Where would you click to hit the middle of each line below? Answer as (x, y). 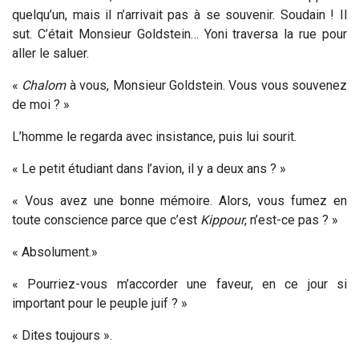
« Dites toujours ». (62, 335)
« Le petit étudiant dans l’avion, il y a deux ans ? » (149, 168)
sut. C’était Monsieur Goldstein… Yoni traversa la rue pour (179, 34)
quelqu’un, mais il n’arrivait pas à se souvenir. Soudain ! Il (179, 14)
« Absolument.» (55, 252)
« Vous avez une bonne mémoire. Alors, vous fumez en (179, 200)
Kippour (221, 220)
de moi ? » (41, 104)
